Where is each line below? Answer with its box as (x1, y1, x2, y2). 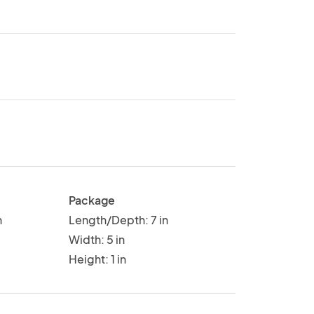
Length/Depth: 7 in (68, 212, 168, 227)
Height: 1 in (68, 251, 126, 266)
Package (68, 192, 115, 207)
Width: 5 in (68, 231, 125, 247)
